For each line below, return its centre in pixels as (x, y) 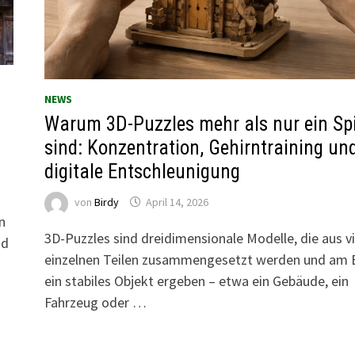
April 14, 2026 (177, 202)
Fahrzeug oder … (95, 303)
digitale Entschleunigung (142, 172)
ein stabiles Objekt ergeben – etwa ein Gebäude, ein (196, 281)
